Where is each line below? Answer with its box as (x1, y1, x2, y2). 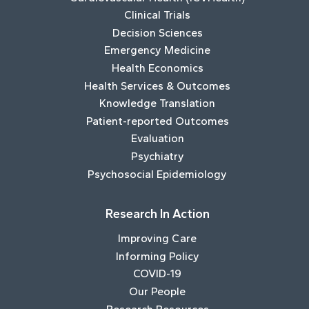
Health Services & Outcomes (84, 79, 230, 92)
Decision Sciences (112, 26, 203, 39)
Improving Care (118, 232, 197, 246)
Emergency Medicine (104, 43, 210, 57)
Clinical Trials (124, 8, 190, 22)
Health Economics (111, 61, 203, 75)
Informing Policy (115, 249, 199, 263)
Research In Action (105, 206, 210, 222)
